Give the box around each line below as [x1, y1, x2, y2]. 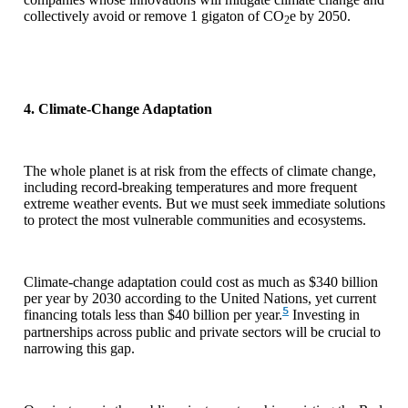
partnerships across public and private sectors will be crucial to [24, 323, 381, 340]
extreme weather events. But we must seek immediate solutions [24, 195, 385, 211]
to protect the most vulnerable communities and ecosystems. [24, 211, 373, 228]
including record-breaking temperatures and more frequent [24, 178, 357, 195]
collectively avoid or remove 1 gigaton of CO [24, 7, 284, 24]
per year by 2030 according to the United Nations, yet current [24, 290, 376, 306]
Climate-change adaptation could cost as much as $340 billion [24, 273, 378, 290]
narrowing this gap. [24, 340, 138, 356]
